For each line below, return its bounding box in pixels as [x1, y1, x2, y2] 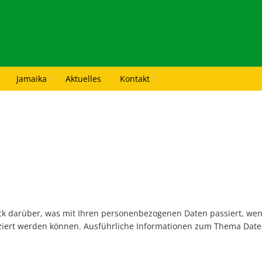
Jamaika [16, 73, 47, 85]
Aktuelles [65, 73, 101, 85]
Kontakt [120, 73, 150, 85]
